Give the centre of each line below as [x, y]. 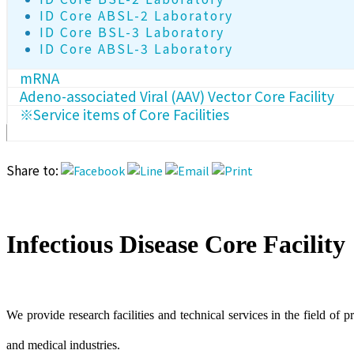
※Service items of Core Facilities [124, 114]
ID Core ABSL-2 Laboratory [136, 16]
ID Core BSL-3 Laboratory [132, 32]
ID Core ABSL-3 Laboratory [136, 49]
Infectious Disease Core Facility [176, 244]
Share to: [32, 170]
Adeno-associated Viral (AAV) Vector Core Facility [177, 96]
